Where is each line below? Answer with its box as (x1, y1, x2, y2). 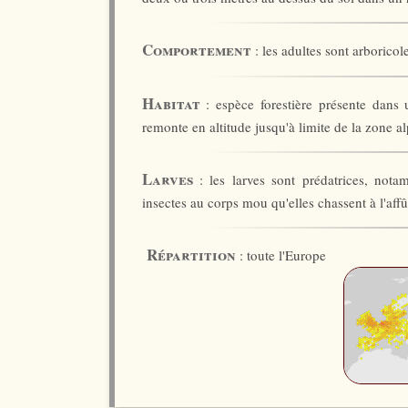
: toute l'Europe (235, 246, 326, 264)
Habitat (141, 92, 200, 115)
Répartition (146, 243, 236, 266)
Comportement (141, 38, 251, 61)
